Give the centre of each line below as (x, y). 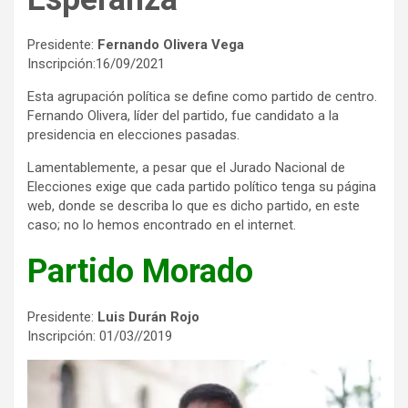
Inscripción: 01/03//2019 (100, 336)
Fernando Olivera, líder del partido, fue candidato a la (183, 115)
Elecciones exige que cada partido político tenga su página (202, 186)
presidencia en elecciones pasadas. (133, 134)
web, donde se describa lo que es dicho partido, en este (194, 205)
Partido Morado (140, 271)
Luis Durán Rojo (148, 316)
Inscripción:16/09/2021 (96, 63)
